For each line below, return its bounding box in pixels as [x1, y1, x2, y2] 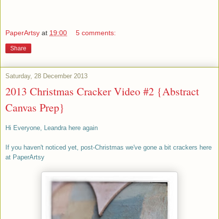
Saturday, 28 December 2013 [5, 72, 88, 80]
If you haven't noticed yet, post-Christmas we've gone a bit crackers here [5, 144, 212, 152]
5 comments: [76, 29, 116, 37]
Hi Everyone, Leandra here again [5, 124, 98, 132]
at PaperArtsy [5, 153, 44, 161]
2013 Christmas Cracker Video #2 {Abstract [5, 84, 199, 99]
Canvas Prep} [5, 100, 65, 115]
